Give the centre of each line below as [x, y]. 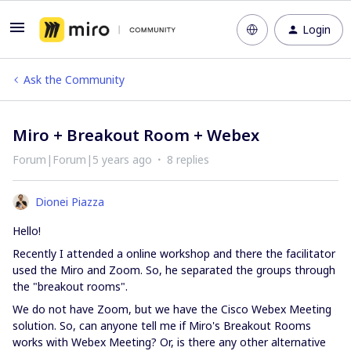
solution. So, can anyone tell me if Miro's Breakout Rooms [162, 326]
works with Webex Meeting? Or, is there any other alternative [169, 342]
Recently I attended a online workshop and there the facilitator [174, 253]
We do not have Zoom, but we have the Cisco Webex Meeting [172, 309]
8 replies [188, 159]
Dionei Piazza [70, 202]
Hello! [27, 231]
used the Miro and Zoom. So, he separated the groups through [174, 270]
